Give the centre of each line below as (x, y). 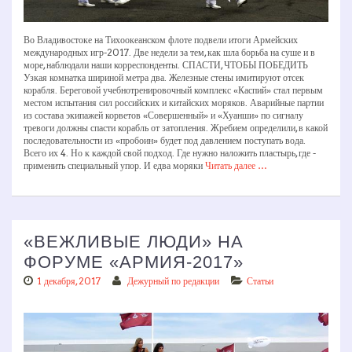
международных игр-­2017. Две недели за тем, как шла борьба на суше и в (169, 52)
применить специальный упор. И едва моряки (114, 165)
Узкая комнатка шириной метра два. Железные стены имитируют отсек (164, 77)
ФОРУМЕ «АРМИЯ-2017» (134, 262)
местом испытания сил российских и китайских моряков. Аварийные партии (174, 102)
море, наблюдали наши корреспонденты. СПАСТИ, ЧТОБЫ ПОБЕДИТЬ (166, 64)
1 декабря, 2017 (69, 280)
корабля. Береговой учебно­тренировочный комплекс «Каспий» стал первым (173, 90)
